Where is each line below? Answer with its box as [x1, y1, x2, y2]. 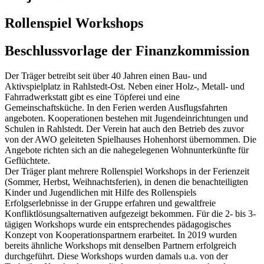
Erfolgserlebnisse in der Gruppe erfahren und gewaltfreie [5, 197, 216, 208]
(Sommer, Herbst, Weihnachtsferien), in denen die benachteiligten [5, 176, 248, 187]
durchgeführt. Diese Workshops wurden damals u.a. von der [5, 250, 228, 261]
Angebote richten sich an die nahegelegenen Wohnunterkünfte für [5, 144, 249, 155]
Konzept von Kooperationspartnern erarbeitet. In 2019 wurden [5, 229, 237, 240]
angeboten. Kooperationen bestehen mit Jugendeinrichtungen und [5, 113, 248, 123]
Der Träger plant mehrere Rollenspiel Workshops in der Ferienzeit [5, 166, 249, 176]
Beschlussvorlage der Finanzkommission [5, 42, 249, 58]
